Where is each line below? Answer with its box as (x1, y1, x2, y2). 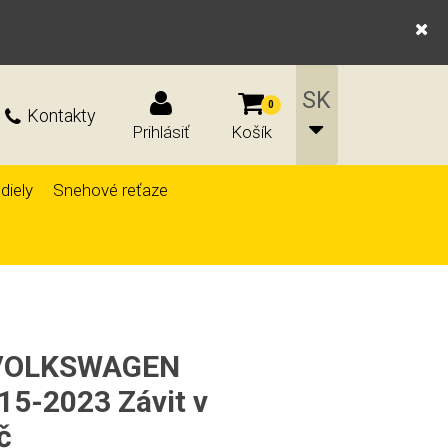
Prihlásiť (132, 121, 190, 142)
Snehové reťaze (53, 180, 168, 200)
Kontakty (27, 104, 96, 126)
